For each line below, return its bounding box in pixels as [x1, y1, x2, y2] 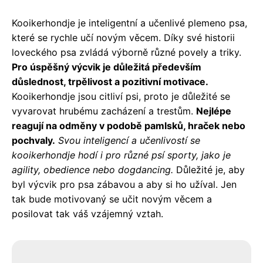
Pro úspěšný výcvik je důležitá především [12, 60, 201, 73]
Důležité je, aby [173, 163, 245, 176]
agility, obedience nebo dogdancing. [12, 163, 173, 176]
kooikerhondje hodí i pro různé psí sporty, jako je [12, 149, 231, 161]
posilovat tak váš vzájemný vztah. [12, 207, 163, 220]
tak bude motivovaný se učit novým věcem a [12, 193, 212, 205]
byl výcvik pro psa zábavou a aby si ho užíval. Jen [12, 178, 237, 190]
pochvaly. [12, 134, 55, 146]
